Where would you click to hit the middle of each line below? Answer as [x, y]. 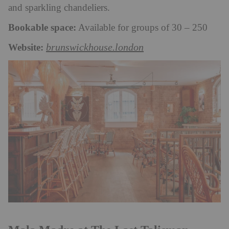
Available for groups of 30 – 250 [143, 28]
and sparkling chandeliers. [59, 8]
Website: [26, 48]
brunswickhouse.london [95, 48]
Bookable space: [42, 28]
